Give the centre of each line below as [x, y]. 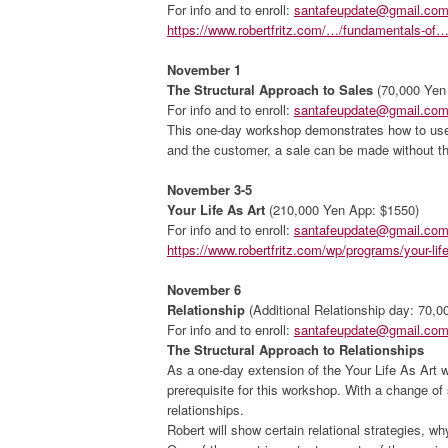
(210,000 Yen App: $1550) [342, 209]
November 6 [204, 289]
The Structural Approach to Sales [270, 89]
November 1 [204, 69]
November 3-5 [209, 189]
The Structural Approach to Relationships [295, 349]
